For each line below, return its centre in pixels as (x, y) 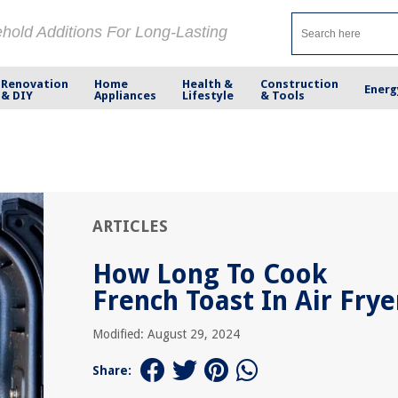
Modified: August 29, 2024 (166, 334)
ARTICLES (130, 226)
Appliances (126, 95)
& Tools (282, 95)
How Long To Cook (210, 274)
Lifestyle (208, 95)
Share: (112, 370)
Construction (299, 84)
